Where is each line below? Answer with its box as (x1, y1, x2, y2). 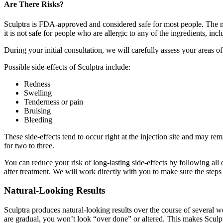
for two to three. (4, 141, 54, 150)
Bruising (24, 106, 51, 115)
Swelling (24, 88, 52, 97)
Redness (24, 79, 50, 88)
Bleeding (24, 115, 52, 124)
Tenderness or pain (24, 97, 83, 106)
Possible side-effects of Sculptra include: (4, 62, 130, 71)
